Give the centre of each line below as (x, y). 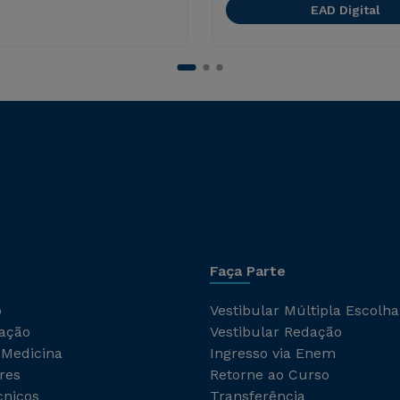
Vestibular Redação (276, 332)
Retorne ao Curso (270, 375)
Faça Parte (248, 271)
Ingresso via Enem (273, 353)
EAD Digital (345, 10)
